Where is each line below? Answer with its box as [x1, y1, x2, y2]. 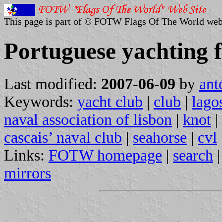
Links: [4, 146, 49, 164]
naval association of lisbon [4, 111, 172, 128]
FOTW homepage [49, 146, 162, 164]
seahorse [133, 128, 187, 146]
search [173, 146, 213, 164]
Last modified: [4, 75, 101, 93]
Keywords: [4, 93, 77, 111]
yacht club [77, 93, 143, 111]
